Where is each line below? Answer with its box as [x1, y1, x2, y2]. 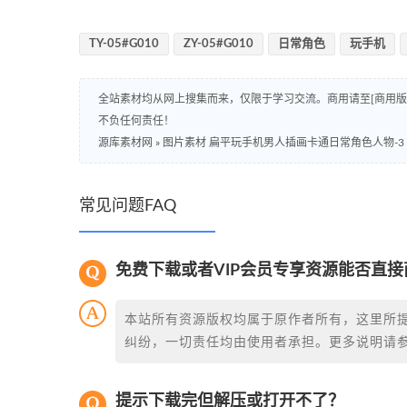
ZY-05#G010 [184, 37, 253, 50]
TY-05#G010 [89, 37, 159, 50]
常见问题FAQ [79, 197, 176, 214]
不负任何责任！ [98, 114, 174, 126]
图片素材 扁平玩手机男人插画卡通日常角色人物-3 [163, 136, 404, 148]
